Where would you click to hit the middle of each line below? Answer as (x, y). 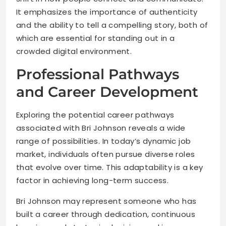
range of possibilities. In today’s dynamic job (104, 141)
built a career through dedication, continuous (106, 214)
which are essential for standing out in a (96, 38)
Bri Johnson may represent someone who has (106, 201)
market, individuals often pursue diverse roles (106, 154)
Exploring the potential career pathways (95, 115)
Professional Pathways (98, 74)
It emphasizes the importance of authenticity (107, 12)
